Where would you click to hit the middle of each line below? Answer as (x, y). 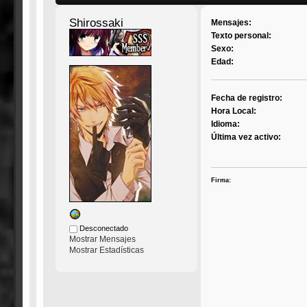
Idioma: (226, 124)
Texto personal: (242, 36)
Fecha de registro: (247, 98)
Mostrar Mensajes (102, 240)
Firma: (221, 180)
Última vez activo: (246, 137)
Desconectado (102, 229)
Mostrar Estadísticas (106, 250)
